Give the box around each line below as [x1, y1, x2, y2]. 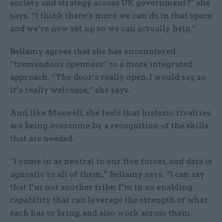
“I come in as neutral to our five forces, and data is [10, 157, 212, 166]
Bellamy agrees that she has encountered [10, 47, 175, 56]
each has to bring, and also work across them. [10, 208, 192, 218]
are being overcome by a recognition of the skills [10, 121, 209, 131]
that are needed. [10, 134, 74, 144]
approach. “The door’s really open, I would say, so [10, 72, 206, 82]
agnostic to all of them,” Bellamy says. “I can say [10, 169, 205, 179]
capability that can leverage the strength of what [10, 195, 208, 205]
